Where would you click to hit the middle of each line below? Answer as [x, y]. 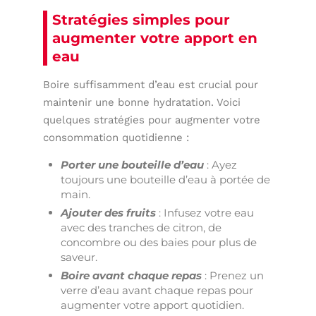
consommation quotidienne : [116, 137]
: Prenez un [233, 275]
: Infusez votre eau [207, 212]
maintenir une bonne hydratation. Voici [142, 102]
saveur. [79, 257]
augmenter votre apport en [155, 38]
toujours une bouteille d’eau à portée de [166, 179]
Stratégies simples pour [141, 19]
